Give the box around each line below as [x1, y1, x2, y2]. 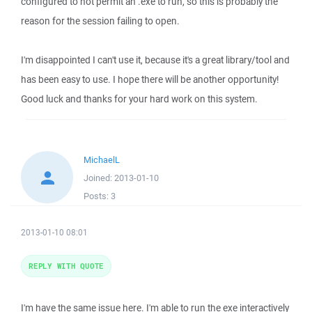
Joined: [84, 172, 114, 184]
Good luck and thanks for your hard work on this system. [21, 93, 258, 105]
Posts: [84, 190, 111, 202]
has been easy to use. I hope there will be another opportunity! [21, 73, 279, 86]
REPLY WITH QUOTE [29, 260, 104, 271]
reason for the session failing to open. [21, 15, 180, 27]
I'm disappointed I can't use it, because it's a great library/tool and [21, 54, 290, 66]
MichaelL [84, 154, 120, 166]
